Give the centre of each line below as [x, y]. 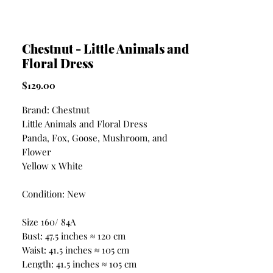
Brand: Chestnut [56, 110]
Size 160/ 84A [49, 222]
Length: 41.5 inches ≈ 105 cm [79, 264]
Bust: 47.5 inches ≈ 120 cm [74, 236]
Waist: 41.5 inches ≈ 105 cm [76, 250]
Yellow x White [52, 166]
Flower [37, 152]
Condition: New [54, 194]
